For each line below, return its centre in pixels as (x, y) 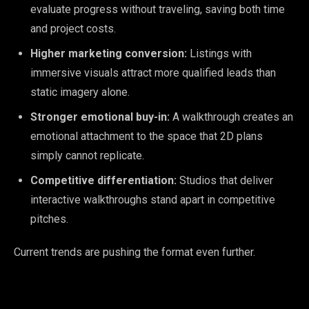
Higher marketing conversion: (109, 53)
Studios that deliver (225, 180)
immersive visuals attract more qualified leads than (153, 72)
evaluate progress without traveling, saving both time (158, 9)
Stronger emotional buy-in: (100, 117)
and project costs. (73, 28)
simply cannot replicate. (87, 155)
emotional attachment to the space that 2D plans (147, 136)
